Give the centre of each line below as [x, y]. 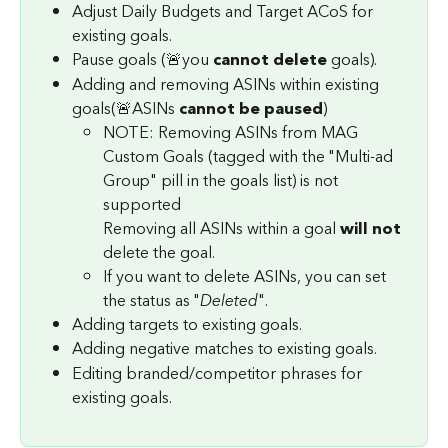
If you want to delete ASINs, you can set [246, 276]
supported [142, 204]
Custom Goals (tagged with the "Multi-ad [250, 156]
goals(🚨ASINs [125, 108]
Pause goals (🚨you [142, 60]
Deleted [229, 300]
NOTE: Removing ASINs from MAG [232, 132]
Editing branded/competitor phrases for [219, 373]
